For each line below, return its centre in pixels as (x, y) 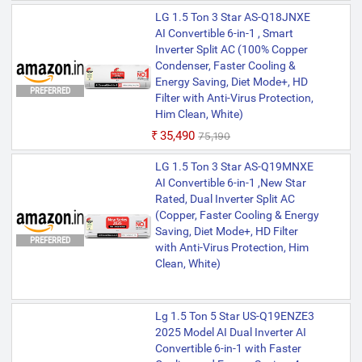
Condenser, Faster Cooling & (226, 66)
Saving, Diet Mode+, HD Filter (227, 232)
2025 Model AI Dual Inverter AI (231, 333)
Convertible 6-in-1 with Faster (229, 349)
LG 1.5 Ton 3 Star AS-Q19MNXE (235, 167)
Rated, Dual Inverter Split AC (225, 199)
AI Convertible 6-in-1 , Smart (225, 34)
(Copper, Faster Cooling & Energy (238, 215)
